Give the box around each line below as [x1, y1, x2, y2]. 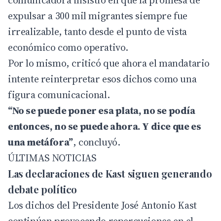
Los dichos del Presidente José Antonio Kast [8, 198, 197, 213]
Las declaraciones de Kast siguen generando [8, 167, 212, 181]
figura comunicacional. [8, 88, 110, 102]
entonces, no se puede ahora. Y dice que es [8, 119, 201, 134]
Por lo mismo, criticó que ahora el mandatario [8, 56, 210, 71]
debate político [8, 183, 77, 196]
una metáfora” [8, 135, 73, 149]
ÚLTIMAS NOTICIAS [8, 151, 97, 165]
